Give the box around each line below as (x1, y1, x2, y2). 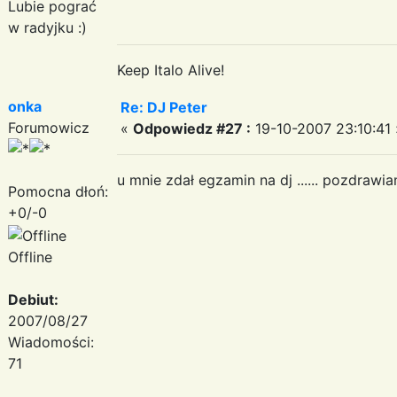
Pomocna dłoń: (8, 182, 108, 200)
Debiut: (8, 290, 58, 308)
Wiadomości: (8, 332, 94, 351)
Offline (8, 247, 52, 266)
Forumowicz (8, 118, 90, 136)
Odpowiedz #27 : (133, 119, 251, 137)
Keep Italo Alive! (117, 60, 224, 79)
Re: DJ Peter (121, 97, 207, 116)
